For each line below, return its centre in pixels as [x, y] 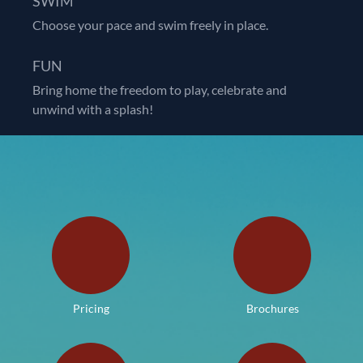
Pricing [91, 308]
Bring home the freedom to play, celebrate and [160, 89]
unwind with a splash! [93, 109]
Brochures [272, 308]
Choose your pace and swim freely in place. [150, 24]
